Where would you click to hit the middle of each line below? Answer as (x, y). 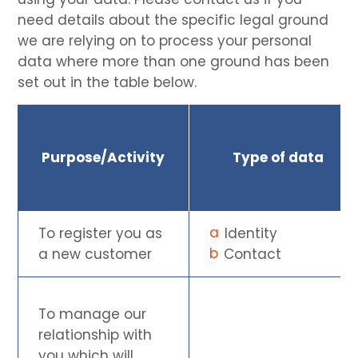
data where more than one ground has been (174, 61)
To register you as (101, 233)
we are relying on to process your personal (165, 40)
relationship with (95, 334)
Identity (251, 233)
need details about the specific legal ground (173, 20)
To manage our (93, 314)
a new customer (95, 254)
